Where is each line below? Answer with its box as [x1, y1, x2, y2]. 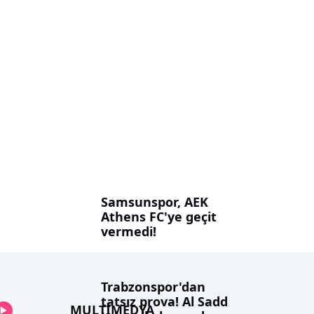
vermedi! [101, 222, 156, 240]
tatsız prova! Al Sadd [101, 292, 228, 310]
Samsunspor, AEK [101, 193, 208, 210]
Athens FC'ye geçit [101, 207, 217, 225]
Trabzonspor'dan [101, 278, 205, 295]
